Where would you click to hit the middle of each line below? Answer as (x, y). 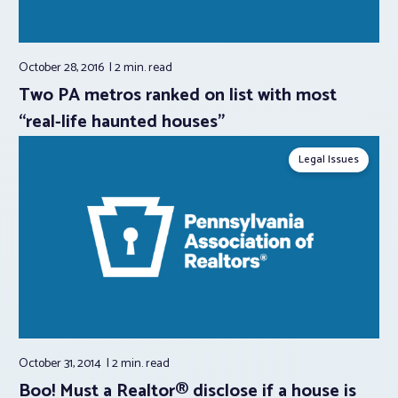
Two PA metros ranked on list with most (178, 95)
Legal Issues (329, 159)
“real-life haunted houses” (122, 122)
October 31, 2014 (61, 364)
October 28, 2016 (63, 68)
